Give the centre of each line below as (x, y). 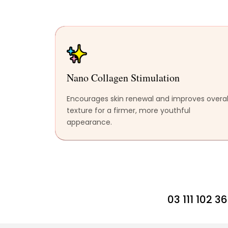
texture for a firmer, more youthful (129, 111)
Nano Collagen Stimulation (123, 78)
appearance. (90, 122)
